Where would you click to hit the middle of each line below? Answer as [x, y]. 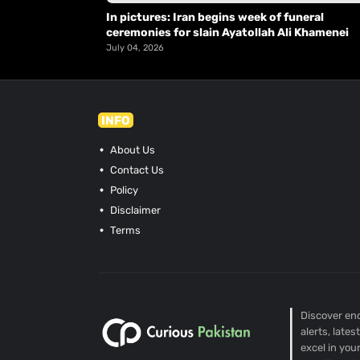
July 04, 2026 [135, 47]
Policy [123, 190]
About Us [131, 149]
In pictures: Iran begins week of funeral [215, 17]
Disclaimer [134, 210]
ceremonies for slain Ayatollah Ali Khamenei [227, 32]
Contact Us [136, 170]
